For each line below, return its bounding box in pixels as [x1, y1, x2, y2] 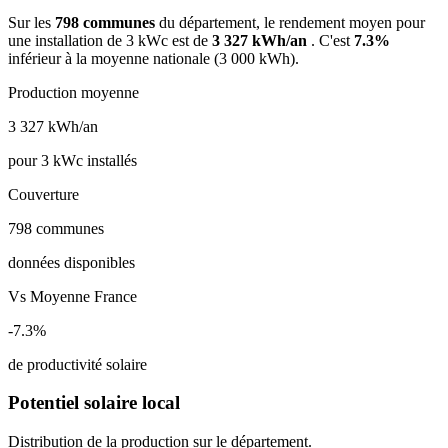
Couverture [8, 185, 79, 203]
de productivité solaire [8, 355, 147, 373]
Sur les [8, 13, 55, 31]
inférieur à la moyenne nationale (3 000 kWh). [8, 49, 299, 67]
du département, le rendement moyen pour [159, 13, 425, 31]
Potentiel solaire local [8, 392, 180, 414]
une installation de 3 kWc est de [8, 31, 212, 49]
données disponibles [8, 253, 135, 271]
